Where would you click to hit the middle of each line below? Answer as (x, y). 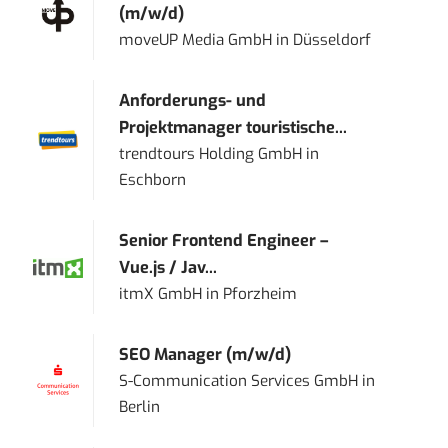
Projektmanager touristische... (233, 128)
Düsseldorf (332, 40)
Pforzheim (260, 294)
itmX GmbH (161, 294)
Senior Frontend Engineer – (224, 241)
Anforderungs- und (193, 101)
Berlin (140, 407)
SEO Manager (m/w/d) (205, 355)
